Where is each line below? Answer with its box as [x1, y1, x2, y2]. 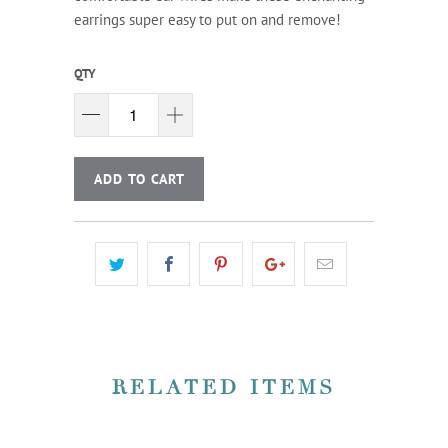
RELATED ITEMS [112, 374, 336, 401]
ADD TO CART [93, 169, 185, 188]
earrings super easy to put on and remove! [74, 10, 341, 30]
